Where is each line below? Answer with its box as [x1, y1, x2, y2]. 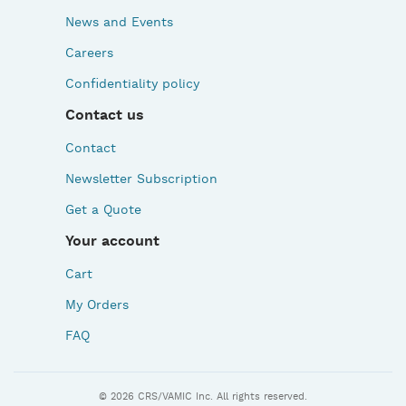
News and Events [64, 14, 173, 31]
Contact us [64, 106, 144, 125]
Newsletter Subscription [64, 171, 217, 188]
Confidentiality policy [64, 76, 199, 92]
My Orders [64, 297, 129, 314]
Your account [64, 232, 159, 251]
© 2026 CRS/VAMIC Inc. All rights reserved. [99, 391, 307, 403]
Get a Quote [64, 202, 141, 218]
